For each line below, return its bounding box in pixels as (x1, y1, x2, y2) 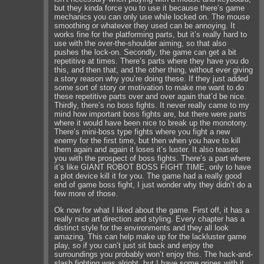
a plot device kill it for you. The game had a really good (54, 171, 242, 180)
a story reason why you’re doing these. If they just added (54, 74, 249, 83)
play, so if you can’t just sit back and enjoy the (54, 241, 214, 250)
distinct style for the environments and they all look (54, 223, 229, 233)
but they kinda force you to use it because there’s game (54, 3, 245, 12)
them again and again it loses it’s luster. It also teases (54, 144, 239, 154)
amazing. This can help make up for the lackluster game (54, 232, 247, 242)
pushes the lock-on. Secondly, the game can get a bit (54, 47, 237, 57)
